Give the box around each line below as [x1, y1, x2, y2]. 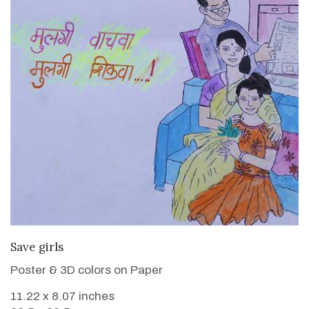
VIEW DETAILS [113, 237, 196, 252]
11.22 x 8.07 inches [10, 290, 114, 303]
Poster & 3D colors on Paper [10, 263, 163, 277]
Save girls [10, 239, 63, 255]
